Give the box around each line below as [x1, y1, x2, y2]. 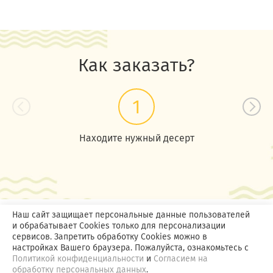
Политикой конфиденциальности [12, 253, 144, 264]
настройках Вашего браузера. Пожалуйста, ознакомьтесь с [12, 243, 249, 253]
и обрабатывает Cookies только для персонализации [12, 221, 225, 231]
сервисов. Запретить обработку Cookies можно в [12, 232, 207, 242]
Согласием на [154, 253, 208, 264]
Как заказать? [78, 54, 195, 77]
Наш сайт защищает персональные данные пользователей [12, 210, 250, 220]
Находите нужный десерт [79, 132, 194, 144]
